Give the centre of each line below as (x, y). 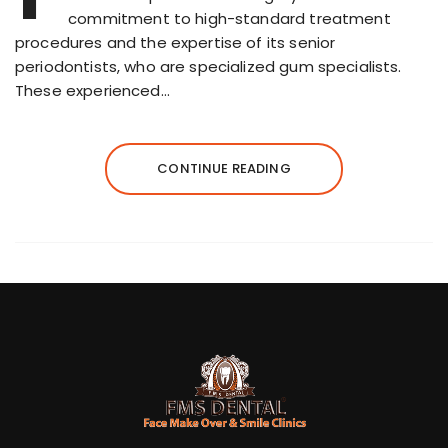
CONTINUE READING (224, 168)
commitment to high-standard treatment (229, 18)
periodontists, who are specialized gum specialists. (208, 66)
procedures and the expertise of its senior (175, 42)
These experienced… (92, 90)
